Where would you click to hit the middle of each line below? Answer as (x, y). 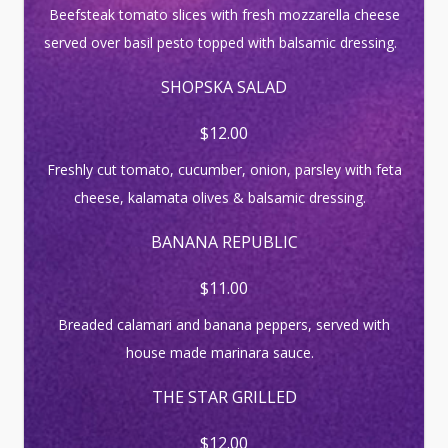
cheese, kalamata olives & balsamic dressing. (224, 197)
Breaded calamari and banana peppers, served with (224, 324)
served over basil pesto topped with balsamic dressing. (224, 42)
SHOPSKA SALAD (224, 87)
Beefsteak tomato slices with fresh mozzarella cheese (224, 14)
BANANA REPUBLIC (224, 242)
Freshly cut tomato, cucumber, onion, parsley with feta (224, 169)
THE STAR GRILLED (224, 397)
